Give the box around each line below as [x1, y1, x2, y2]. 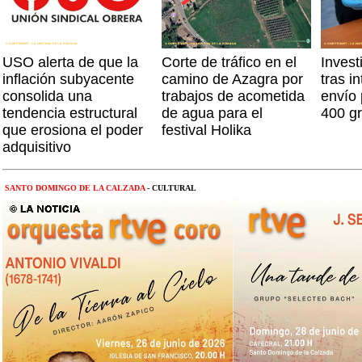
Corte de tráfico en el [162, 54, 297, 70]
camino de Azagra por [162, 71, 303, 87]
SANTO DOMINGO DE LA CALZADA [2, 183, 147, 192]
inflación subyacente [2, 71, 134, 87]
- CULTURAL [147, 183, 196, 192]
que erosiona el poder [2, 122, 143, 138]
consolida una [2, 88, 92, 104]
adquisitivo [2, 139, 71, 155]
